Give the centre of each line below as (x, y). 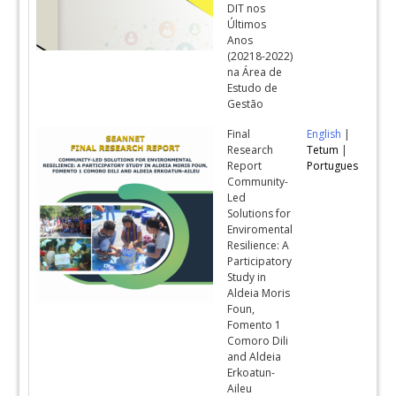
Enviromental (260, 229)
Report (245, 166)
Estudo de (253, 88)
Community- (258, 182)
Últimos (247, 24)
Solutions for (259, 213)
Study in (247, 277)
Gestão (246, 104)
